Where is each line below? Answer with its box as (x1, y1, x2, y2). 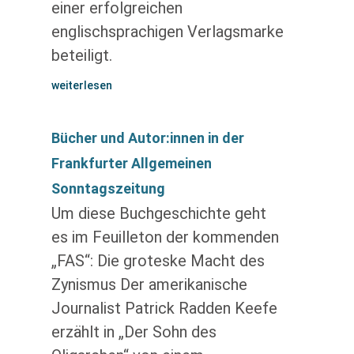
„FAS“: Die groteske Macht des (51, 251, 265, 270)
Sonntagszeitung (51, 180, 165, 197)
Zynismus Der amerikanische (51, 275, 247, 294)
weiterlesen (51, 79, 112, 92)
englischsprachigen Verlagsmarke (51, 22, 284, 41)
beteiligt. (51, 46, 112, 65)
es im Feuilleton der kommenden (51, 228, 279, 247)
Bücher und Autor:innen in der (51, 130, 244, 146)
